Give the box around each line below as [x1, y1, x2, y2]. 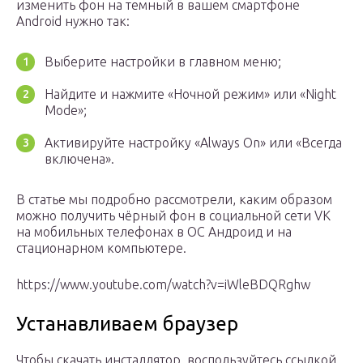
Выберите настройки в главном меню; [45, 54, 281, 70]
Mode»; [45, 103, 87, 118]
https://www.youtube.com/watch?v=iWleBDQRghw [16, 277, 310, 293]
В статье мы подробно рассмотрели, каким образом [16, 192, 332, 207]
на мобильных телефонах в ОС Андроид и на [16, 224, 292, 240]
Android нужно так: [16, 14, 130, 29]
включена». [45, 152, 114, 167]
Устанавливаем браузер [16, 313, 238, 335]
